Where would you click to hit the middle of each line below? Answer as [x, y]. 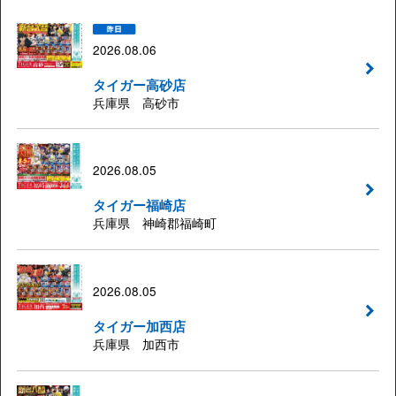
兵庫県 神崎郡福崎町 [154, 223]
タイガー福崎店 [139, 206]
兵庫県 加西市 [136, 344]
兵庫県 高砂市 [136, 102]
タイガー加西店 [139, 327]
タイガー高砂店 [139, 84]
